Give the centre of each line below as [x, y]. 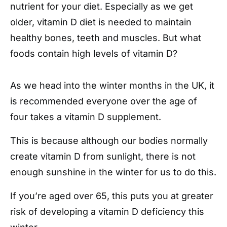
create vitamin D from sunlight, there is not [103, 156]
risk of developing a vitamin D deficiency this [107, 211]
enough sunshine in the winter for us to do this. [113, 172]
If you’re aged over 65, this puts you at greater [112, 196]
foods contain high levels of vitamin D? [94, 53]
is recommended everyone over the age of [104, 101]
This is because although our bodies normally [109, 140]
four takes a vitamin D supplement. [86, 117]
